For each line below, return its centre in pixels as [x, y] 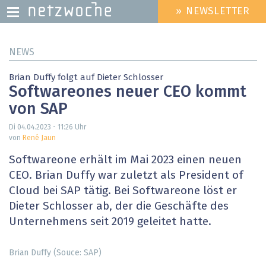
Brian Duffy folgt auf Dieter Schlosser [86, 77]
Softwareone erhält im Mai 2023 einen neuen [125, 160]
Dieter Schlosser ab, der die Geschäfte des [119, 207]
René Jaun [39, 139]
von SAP [38, 110]
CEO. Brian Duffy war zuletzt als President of [126, 176]
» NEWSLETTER [213, 12]
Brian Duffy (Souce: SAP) [55, 253]
